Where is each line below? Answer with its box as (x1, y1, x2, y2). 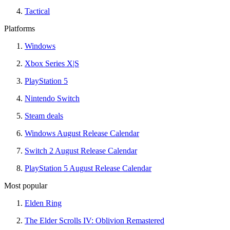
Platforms (4, 24, 35, 33)
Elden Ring (25, 199, 62, 208)
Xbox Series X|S (25, 59, 79, 68)
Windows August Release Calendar (25, 129, 139, 138)
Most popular (4, 181, 47, 190)
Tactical (25, 7, 50, 16)
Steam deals (25, 111, 63, 121)
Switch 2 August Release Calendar (25, 146, 137, 156)
